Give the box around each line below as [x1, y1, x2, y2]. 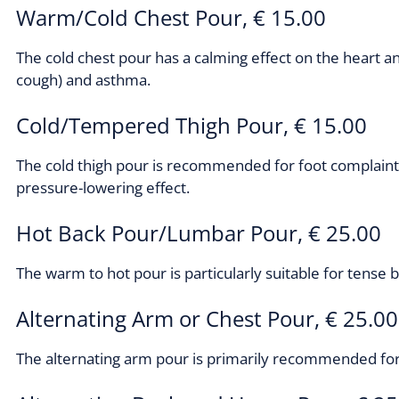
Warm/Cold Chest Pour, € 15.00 [16, 3, 326, 33]
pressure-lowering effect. [16, 177, 190, 199]
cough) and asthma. [16, 69, 151, 91]
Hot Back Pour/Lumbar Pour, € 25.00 [16, 218, 381, 248]
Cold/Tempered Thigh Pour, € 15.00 [16, 110, 367, 141]
